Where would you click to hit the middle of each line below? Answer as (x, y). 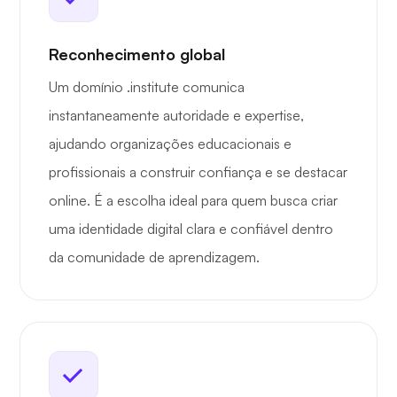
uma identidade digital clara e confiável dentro (191, 229)
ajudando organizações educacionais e (170, 144)
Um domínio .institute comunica (147, 87)
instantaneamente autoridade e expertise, (176, 116)
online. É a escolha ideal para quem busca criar (193, 201)
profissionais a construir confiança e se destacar (198, 172)
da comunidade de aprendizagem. (154, 257)
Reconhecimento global (137, 54)
